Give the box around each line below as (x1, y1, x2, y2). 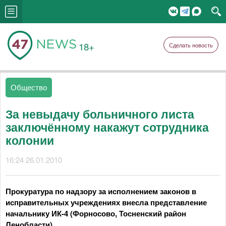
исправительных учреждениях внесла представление (6, 197, 207, 208)
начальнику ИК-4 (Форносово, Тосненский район (6, 208, 186, 219)
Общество (11, 82, 47, 92)
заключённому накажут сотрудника (6, 119, 209, 135)
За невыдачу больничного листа (6, 105, 194, 122)
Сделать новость (169, 41, 213, 49)
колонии (6, 132, 54, 148)
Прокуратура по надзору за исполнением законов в (6, 186, 196, 197)
